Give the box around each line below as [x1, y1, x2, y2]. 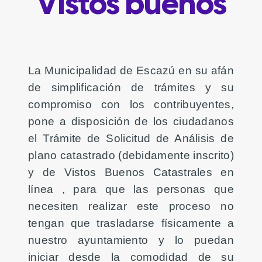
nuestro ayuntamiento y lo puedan [28, 233, 234, 247]
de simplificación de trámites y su [28, 81, 234, 94]
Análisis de [174, 132, 234, 145]
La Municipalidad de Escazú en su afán [28, 64, 234, 77]
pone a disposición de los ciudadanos [28, 115, 234, 128]
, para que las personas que [53, 182, 234, 196]
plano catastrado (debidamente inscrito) [28, 149, 234, 162]
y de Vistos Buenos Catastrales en [28, 166, 234, 179]
